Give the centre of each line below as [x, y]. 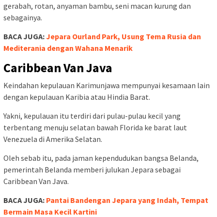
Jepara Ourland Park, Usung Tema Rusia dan [124, 36]
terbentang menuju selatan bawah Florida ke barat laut [95, 127]
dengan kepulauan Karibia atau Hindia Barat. [77, 97]
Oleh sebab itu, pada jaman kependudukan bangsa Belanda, [101, 158]
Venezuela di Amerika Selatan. [53, 139]
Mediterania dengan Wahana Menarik [68, 48]
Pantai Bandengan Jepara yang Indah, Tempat [127, 200]
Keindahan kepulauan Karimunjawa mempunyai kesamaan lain [107, 85]
